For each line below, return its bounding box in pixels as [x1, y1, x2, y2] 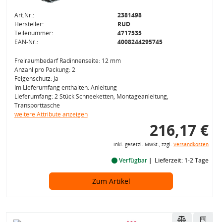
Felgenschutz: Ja [14, 74, 58, 83]
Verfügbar [117, 156, 149, 165]
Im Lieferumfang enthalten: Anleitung [14, 83, 117, 92]
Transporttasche [14, 101, 60, 110]
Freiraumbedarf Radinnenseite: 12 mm [14, 56, 121, 65]
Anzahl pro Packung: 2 [14, 65, 75, 74]
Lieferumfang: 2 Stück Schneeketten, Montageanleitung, [14, 92, 168, 101]
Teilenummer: [14, 29, 53, 37]
